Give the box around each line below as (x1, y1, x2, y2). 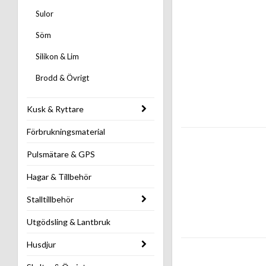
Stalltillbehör (27, 194, 74, 205)
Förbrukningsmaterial (27, 126, 105, 137)
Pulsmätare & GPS (27, 149, 95, 160)
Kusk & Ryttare (27, 104, 84, 115)
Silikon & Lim (36, 52, 79, 62)
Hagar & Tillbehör (27, 172, 91, 182)
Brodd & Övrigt (36, 73, 89, 83)
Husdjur (27, 239, 56, 250)
